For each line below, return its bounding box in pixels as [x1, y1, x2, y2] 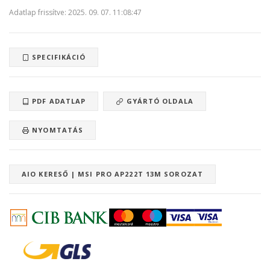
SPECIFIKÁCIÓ [30, 52, 86, 61]
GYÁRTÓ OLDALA [124, 96, 193, 105]
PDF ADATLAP [30, 96, 86, 105]
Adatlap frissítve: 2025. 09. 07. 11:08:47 [9, 7, 142, 17]
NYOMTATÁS [30, 125, 84, 134]
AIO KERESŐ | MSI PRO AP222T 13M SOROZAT [22, 169, 203, 178]
